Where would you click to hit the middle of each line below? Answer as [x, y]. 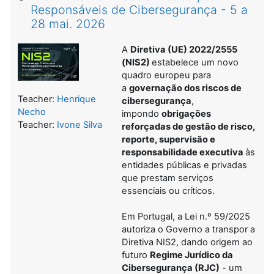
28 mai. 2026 [68, 24]
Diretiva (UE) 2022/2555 [184, 49]
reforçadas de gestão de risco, [188, 126]
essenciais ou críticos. [168, 191]
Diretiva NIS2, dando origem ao [187, 242]
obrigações [186, 113]
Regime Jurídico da [191, 255]
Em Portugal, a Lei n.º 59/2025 [186, 216]
